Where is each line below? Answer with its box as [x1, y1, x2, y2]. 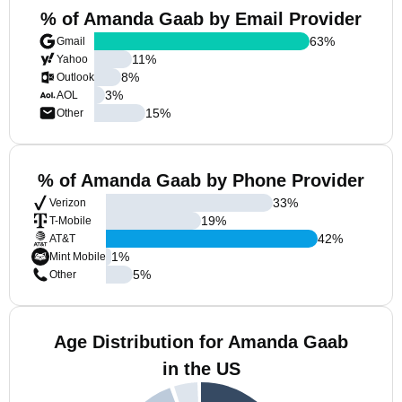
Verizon [49, 197, 86, 209]
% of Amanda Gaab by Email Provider [40, 9, 362, 29]
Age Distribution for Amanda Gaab [54, 332, 348, 352]
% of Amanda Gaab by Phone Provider [38, 170, 364, 190]
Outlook [57, 71, 94, 83]
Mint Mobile [49, 250, 106, 263]
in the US [162, 359, 240, 379]
